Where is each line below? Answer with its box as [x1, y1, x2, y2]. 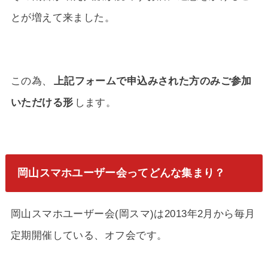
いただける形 [10, 96, 74, 108]
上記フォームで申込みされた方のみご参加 [53, 74, 252, 87]
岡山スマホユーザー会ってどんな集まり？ [17, 166, 226, 179]
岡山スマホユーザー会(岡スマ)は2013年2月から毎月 [10, 208, 255, 220]
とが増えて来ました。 [10, 11, 115, 24]
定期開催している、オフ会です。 [10, 229, 167, 242]
